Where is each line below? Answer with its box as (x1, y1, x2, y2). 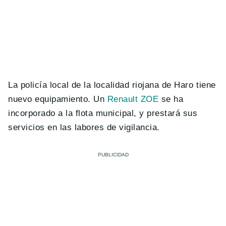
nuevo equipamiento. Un (8, 94, 105, 104)
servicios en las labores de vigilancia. (8, 123, 160, 133)
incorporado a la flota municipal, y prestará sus (8, 108, 198, 119)
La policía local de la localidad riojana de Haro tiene (8, 80, 216, 90)
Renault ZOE (104, 94, 159, 104)
